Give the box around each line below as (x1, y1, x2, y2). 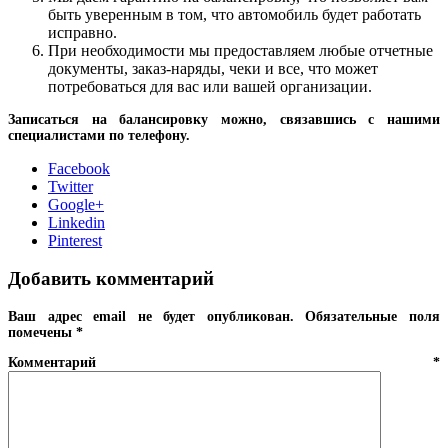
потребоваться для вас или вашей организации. (48, 77, 372, 95)
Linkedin (48, 213, 105, 231)
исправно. (48, 23, 117, 41)
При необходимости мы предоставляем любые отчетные (48, 41, 433, 59)
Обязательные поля (305, 309, 441, 325)
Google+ (48, 195, 104, 213)
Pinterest (48, 231, 102, 249)
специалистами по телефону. (8, 127, 190, 143)
